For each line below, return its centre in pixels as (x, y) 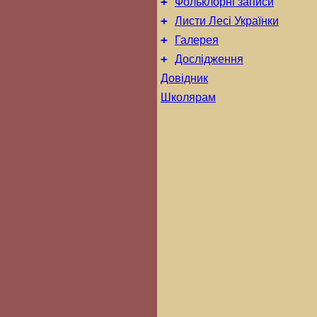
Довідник (184, 78)
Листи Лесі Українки (227, 21)
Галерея (197, 40)
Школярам (188, 97)
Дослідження (209, 59)
